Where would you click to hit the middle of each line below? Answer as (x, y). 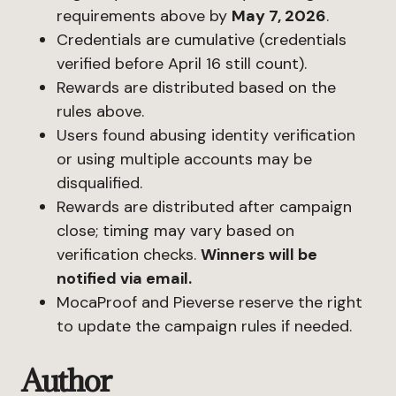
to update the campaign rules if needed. (204, 326)
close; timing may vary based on (175, 231)
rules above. (100, 111)
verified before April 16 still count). (182, 64)
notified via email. (124, 278)
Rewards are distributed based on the (196, 88)
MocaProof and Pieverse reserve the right (209, 302)
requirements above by (144, 16)
